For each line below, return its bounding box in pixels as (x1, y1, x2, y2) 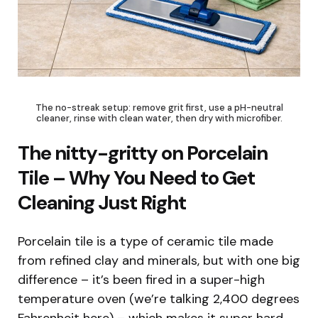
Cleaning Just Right (18, 189, 186, 216)
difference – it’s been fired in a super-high (18, 270, 265, 288)
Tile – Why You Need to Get (18, 164, 255, 191)
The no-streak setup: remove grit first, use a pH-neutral (35, 101, 283, 114)
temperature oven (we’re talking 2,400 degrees (18, 290, 300, 307)
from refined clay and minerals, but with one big (18, 251, 300, 269)
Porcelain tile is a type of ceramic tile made (18, 232, 273, 250)
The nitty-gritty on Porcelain (18, 139, 268, 166)
